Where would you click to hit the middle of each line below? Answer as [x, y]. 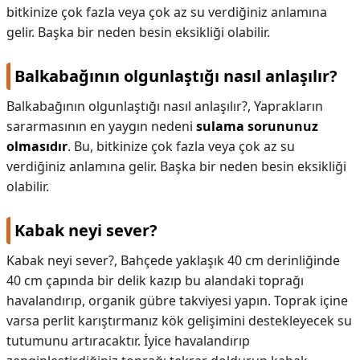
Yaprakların [288, 106]
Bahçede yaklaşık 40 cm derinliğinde [230, 260]
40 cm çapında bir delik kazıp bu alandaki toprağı [155, 280]
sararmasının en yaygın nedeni [101, 126]
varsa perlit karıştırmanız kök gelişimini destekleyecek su [179, 321]
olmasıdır [37, 146]
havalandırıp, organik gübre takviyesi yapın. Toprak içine [177, 301]
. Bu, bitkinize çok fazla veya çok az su [181, 146]
